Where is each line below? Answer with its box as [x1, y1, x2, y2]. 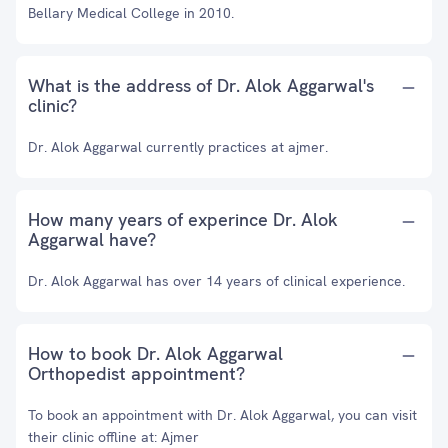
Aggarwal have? [28, 228, 156, 251]
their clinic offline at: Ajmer [28, 428, 199, 446]
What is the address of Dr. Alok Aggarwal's [28, 74, 374, 97]
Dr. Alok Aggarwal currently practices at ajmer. [28, 138, 328, 156]
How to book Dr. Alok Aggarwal [28, 342, 283, 365]
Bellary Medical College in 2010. [28, 4, 234, 22]
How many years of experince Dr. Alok [28, 208, 338, 231]
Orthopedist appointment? [28, 362, 245, 385]
